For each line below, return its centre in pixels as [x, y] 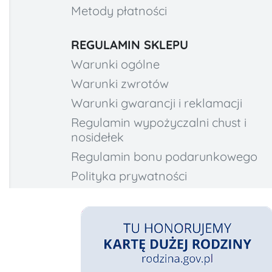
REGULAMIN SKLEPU [130, 45]
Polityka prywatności [129, 176]
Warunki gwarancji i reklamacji [157, 103]
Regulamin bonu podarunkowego [164, 157]
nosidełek [97, 137]
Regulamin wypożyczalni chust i [159, 123]
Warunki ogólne [115, 64]
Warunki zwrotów [120, 84]
